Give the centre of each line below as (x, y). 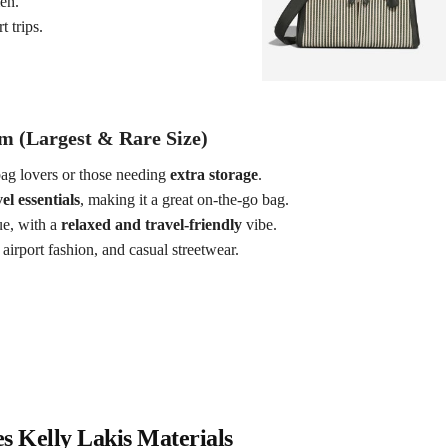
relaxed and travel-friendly (152, 225)
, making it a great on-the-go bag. (185, 200)
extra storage (214, 175)
